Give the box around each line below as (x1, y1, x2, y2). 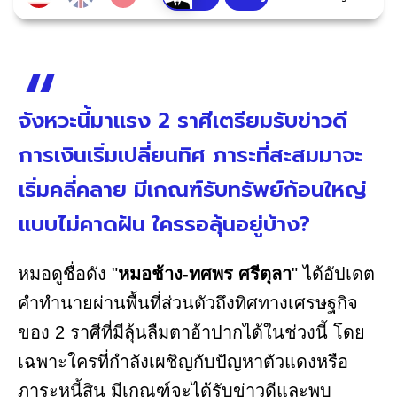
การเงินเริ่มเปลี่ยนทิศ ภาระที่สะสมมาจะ (19, 139, 362, 172)
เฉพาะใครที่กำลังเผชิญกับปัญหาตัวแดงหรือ (18, 352, 348, 372)
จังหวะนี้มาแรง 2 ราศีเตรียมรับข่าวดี (19, 105, 347, 137)
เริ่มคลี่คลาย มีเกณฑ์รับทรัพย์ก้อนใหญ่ (19, 174, 367, 206)
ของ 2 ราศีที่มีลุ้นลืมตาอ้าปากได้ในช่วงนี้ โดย (18, 323, 365, 343)
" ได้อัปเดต (292, 264, 375, 284)
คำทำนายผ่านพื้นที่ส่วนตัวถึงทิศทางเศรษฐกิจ (18, 293, 358, 314)
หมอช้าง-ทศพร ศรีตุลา (118, 264, 292, 284)
